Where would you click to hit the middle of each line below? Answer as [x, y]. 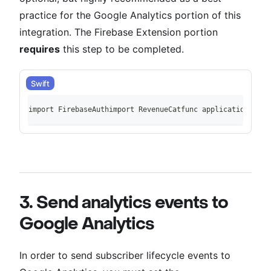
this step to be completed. [122, 49]
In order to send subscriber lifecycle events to [125, 256]
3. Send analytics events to [124, 203]
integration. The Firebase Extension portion [119, 32]
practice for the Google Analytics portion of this [130, 15]
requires [40, 49]
